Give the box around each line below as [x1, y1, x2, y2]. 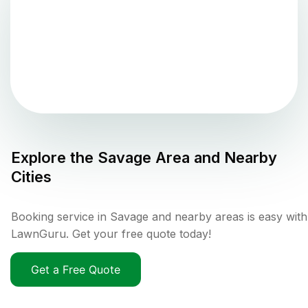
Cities [11, 168, 52, 186]
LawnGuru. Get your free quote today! [11, 227, 211, 241]
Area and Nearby [151, 148, 277, 167]
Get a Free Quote [31, 263, 120, 277]
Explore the [11, 148, 98, 167]
